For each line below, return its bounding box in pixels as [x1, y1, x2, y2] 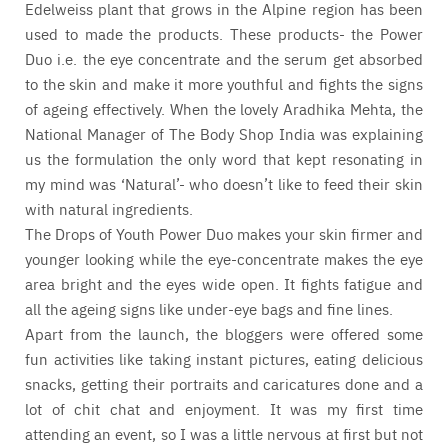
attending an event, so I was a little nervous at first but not [25, 423, 423, 445]
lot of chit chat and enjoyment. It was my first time [25, 398, 423, 420]
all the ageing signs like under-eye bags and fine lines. [25, 298, 393, 320]
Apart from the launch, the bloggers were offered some [25, 323, 423, 345]
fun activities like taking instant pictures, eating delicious [25, 348, 423, 370]
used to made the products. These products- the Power [25, 23, 423, 45]
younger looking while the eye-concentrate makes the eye [25, 248, 423, 270]
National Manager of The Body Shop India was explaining [25, 123, 423, 145]
